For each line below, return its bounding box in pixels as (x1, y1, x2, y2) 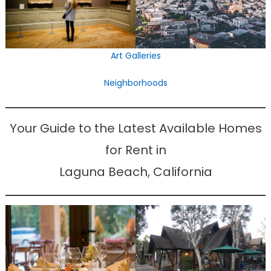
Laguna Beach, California (59, 163, 212, 180)
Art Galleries (110, 49, 161, 62)
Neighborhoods (103, 76, 168, 89)
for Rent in (105, 141, 166, 158)
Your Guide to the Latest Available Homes (9, 119, 262, 137)
